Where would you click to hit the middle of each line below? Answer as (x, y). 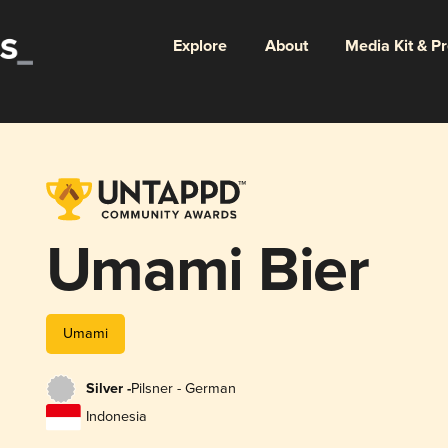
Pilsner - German (183, 389)
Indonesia (116, 417)
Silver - (108, 389)
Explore (199, 46)
